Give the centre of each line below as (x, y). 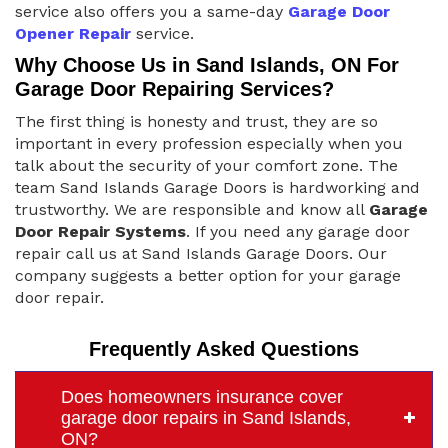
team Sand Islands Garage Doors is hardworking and (217, 187)
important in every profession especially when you (209, 143)
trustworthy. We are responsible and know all (192, 209)
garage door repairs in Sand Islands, (206, 417)
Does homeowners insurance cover (202, 396)
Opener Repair (73, 33)
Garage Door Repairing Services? (174, 88)
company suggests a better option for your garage (208, 275)
